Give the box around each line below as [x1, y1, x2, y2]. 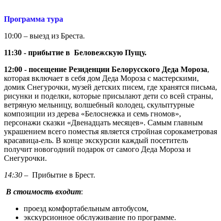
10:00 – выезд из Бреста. [4, 31, 87, 40]
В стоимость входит [6, 187, 81, 196]
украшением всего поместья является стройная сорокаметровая [4, 127, 217, 136]
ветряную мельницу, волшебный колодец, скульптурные [4, 100, 194, 109]
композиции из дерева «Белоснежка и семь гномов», [4, 109, 181, 118]
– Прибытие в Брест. [22, 170, 95, 179]
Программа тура [4, 14, 63, 23]
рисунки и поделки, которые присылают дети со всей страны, [4, 91, 213, 100]
